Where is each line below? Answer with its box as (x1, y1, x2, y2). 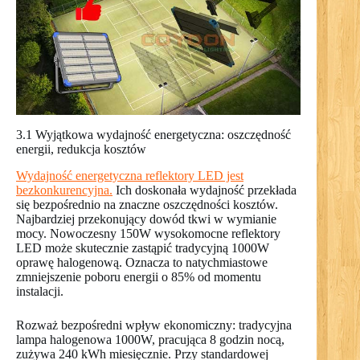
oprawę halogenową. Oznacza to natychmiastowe (16, 256, 268, 270)
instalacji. (16, 284, 63, 299)
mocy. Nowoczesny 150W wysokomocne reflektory (16, 227, 280, 241)
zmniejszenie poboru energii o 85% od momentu (16, 270, 261, 284)
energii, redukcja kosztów (16, 142, 146, 157)
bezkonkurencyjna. (16, 183, 112, 198)
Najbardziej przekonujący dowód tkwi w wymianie (16, 212, 276, 227)
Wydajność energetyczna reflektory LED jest (16, 169, 243, 183)
